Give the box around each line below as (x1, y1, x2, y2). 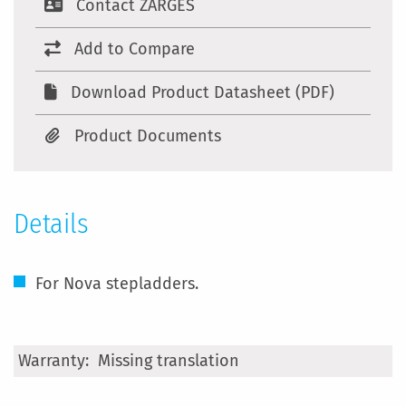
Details (14, 208, 89, 240)
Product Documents (74, 126, 221, 146)
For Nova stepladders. (35, 274, 198, 294)
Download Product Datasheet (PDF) (71, 82, 334, 102)
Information (13, 371, 102, 391)
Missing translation (98, 351, 239, 371)
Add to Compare (74, 39, 195, 59)
